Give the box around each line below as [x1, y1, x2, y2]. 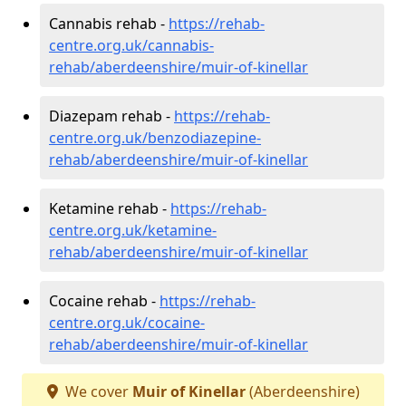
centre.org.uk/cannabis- [49, 34, 214, 55]
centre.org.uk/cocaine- [49, 312, 205, 333]
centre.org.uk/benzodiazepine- [49, 127, 261, 148]
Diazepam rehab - [49, 105, 174, 126]
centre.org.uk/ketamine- [49, 219, 217, 240]
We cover [61, 381, 132, 401]
